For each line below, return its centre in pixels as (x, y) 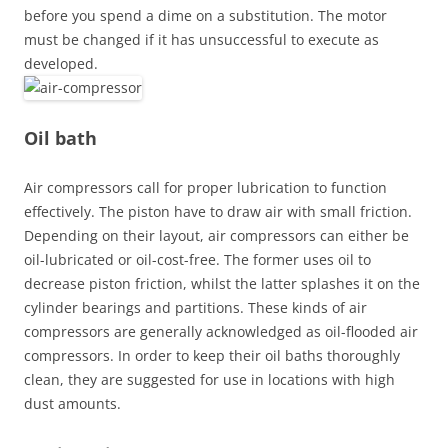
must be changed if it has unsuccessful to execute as (201, 39)
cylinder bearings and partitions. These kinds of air (195, 307)
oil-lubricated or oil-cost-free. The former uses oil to (197, 259)
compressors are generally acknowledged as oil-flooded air (221, 331)
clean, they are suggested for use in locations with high (209, 379)
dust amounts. (72, 403)
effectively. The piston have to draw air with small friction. (218, 211)
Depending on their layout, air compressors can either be (216, 235)
